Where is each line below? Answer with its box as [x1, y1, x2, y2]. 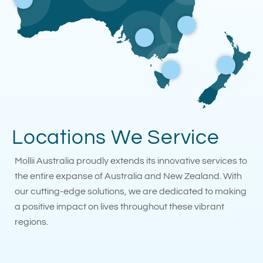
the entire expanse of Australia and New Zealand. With [15, 171, 242, 181]
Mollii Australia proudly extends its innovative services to [15, 156, 247, 166]
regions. [15, 217, 48, 227]
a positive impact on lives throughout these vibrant [15, 201, 224, 211]
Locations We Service [12, 126, 220, 148]
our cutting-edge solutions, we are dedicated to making [15, 186, 247, 196]
